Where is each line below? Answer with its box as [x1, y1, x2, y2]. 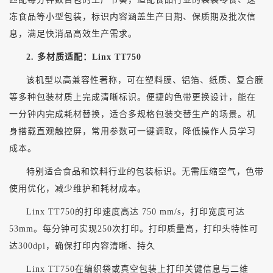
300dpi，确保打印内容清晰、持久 [18, 241, 155, 250]
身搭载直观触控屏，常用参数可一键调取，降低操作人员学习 [9, 126, 256, 136]
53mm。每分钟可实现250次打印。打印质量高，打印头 [9, 224, 231, 233]
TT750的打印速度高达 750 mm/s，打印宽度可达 [48, 207, 245, 216]
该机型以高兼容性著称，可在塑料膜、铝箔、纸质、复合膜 [26, 75, 264, 85]
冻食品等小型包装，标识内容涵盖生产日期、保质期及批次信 [9, 12, 256, 21]
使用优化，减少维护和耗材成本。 [9, 183, 146, 193]
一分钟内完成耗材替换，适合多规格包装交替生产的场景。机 [9, 109, 256, 119]
